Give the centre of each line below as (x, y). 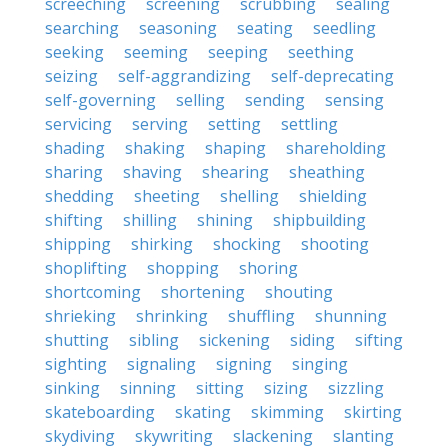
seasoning (178, 28)
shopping (183, 268)
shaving (152, 172)
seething (321, 52)
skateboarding (100, 412)
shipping (78, 244)
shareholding (336, 148)
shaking (155, 148)
